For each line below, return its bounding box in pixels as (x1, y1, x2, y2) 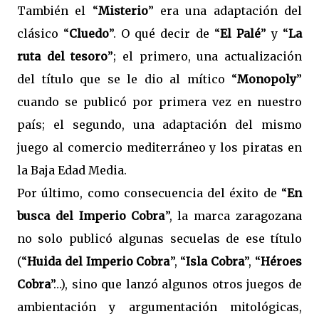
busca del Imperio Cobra (17, 209, 165, 223)
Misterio (98, 4, 148, 18)
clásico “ (17, 26, 70, 41)
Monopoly (237, 72, 296, 86)
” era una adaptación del (147, 4, 303, 18)
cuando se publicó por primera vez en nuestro (17, 95, 302, 109)
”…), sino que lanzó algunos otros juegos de (51, 277, 302, 291)
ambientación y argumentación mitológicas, (17, 300, 302, 314)
